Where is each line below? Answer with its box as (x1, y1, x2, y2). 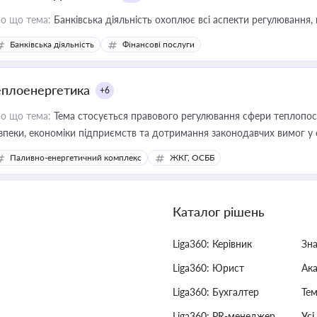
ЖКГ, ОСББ (170, 152, 214, 163)
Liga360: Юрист (173, 262, 244, 274)
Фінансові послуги (122, 39, 195, 50)
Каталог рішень (173, 204, 265, 219)
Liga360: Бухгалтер (173, 286, 259, 298)
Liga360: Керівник (173, 238, 252, 250)
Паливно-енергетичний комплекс (10, 152, 142, 163)
